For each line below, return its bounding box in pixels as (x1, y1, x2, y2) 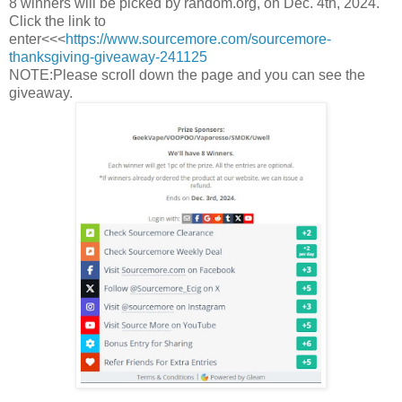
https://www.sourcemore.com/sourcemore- (66, 31, 331, 48)
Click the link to (9, 13, 106, 30)
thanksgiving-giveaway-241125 (9, 49, 207, 66)
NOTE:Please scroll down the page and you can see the (9, 67, 365, 83)
